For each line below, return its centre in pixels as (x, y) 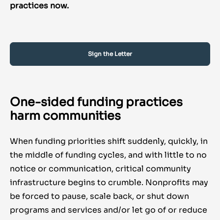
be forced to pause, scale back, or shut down (99, 196)
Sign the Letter (110, 54)
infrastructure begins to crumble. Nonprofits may (109, 183)
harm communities (65, 116)
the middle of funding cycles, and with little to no (108, 155)
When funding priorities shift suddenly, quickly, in (109, 141)
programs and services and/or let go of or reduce (109, 210)
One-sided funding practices (96, 102)
